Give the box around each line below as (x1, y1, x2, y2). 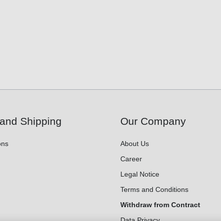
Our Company (120, 115, 186, 127)
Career (120, 155, 142, 163)
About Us (120, 140, 149, 148)
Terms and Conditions (120, 185, 188, 194)
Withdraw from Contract (120, 201, 200, 209)
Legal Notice (120, 170, 159, 179)
